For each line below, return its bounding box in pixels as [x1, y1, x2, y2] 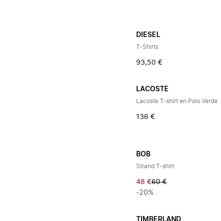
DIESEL [136, 32, 161, 38]
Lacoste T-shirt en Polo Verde [136, 98, 218, 104]
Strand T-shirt [136, 163, 175, 169]
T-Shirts [136, 44, 159, 50]
